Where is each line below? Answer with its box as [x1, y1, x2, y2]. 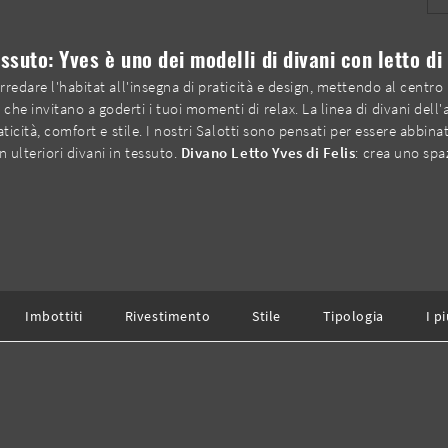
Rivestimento [124, 306, 211, 325]
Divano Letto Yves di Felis [180, 143, 356, 163]
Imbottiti [25, 306, 83, 325]
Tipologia [322, 306, 384, 325]
